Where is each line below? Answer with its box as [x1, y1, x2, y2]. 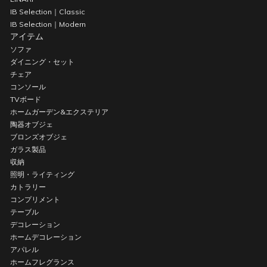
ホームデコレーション [10, 232, 82, 242]
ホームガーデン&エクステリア [10, 107, 109, 117]
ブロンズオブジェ [10, 132, 68, 142]
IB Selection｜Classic [10, 7, 85, 17]
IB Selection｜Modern [10, 20, 86, 29]
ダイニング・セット [10, 57, 75, 67]
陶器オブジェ [10, 120, 54, 129]
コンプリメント [10, 195, 61, 204]
